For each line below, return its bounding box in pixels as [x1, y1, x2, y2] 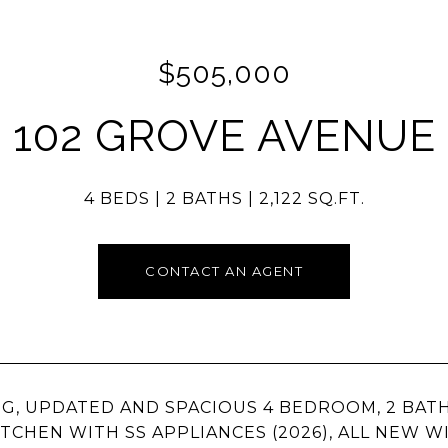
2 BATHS [165, 189, 243, 208]
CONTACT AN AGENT [145, 263, 303, 279]
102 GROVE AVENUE [12, 111, 436, 161]
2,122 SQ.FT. [258, 189, 365, 208]
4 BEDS [83, 189, 150, 208]
